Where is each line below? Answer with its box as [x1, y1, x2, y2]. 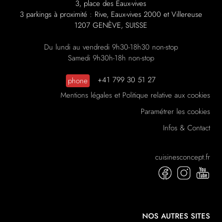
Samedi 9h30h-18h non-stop [67, 53, 154, 64]
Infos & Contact [163, 122, 210, 134]
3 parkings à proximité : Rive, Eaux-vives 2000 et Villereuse [19, 9, 202, 20]
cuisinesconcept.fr [155, 152, 210, 163]
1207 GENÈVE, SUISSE [74, 20, 148, 31]
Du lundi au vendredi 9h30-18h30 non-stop [44, 42, 178, 53]
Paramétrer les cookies [140, 106, 210, 117]
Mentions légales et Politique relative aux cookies [60, 90, 210, 101]
